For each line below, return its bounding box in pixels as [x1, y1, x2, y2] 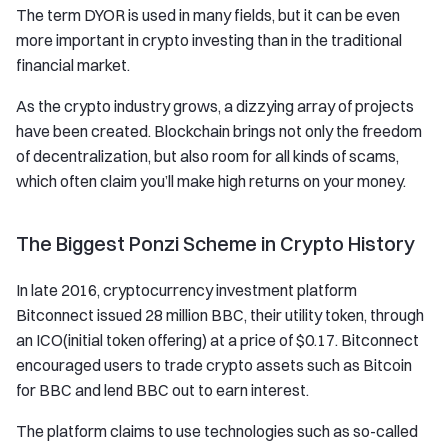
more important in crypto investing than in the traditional [16, 30, 402, 50]
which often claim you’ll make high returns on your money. [16, 171, 406, 191]
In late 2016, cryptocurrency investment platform [16, 280, 357, 300]
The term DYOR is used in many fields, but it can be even [16, 5, 400, 25]
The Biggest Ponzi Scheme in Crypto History [16, 231, 415, 256]
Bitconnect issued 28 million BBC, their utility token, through [16, 305, 424, 325]
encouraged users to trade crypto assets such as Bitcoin [16, 355, 412, 375]
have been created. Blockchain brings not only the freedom [16, 121, 422, 141]
